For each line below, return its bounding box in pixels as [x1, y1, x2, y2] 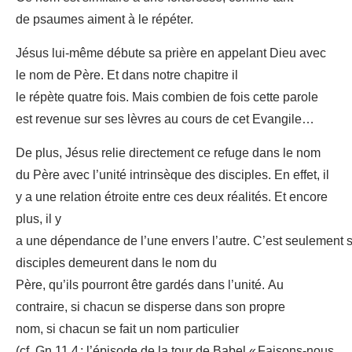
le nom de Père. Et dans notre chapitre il [16, 62, 238, 90]
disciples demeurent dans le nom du [16, 250, 217, 277]
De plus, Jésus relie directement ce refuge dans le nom [16, 140, 321, 167]
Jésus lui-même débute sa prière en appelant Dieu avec [16, 40, 326, 68]
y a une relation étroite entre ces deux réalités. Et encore [16, 184, 328, 211]
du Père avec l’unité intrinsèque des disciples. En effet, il [16, 162, 329, 189]
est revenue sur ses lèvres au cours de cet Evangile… [16, 106, 314, 134]
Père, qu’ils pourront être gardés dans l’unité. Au [16, 272, 284, 299]
